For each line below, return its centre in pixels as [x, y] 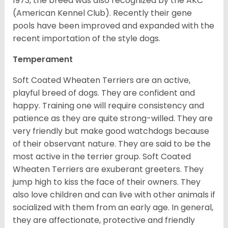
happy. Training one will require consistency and [108, 105]
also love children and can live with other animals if [114, 194]
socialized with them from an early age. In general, [113, 207]
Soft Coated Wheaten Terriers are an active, [102, 80]
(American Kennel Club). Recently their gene [102, 13]
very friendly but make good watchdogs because [111, 131]
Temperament [43, 59]
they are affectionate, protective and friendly [104, 220]
